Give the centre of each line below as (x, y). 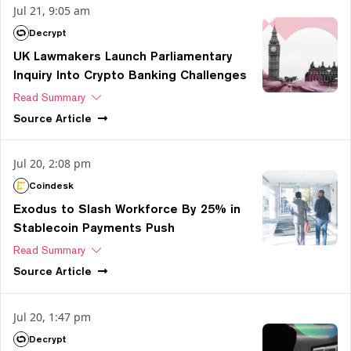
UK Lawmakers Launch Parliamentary (123, 56)
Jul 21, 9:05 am (52, 11)
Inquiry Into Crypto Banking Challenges (130, 75)
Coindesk (51, 186)
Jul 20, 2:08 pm (52, 164)
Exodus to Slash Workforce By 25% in (127, 209)
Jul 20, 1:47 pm (52, 317)
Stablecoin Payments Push (94, 228)
